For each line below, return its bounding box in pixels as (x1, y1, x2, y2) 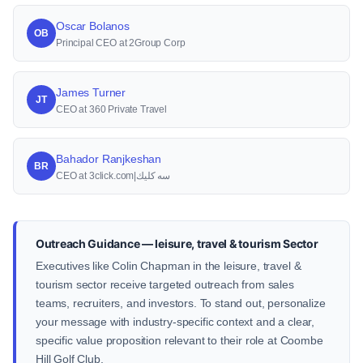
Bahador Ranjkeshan (56, 152, 162, 165)
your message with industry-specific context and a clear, (36, 315, 315, 328)
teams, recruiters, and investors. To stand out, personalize (36, 297, 326, 310)
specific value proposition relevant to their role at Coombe (36, 334, 323, 347)
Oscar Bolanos (56, 19, 130, 32)
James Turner (56, 86, 126, 99)
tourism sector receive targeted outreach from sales (36, 278, 294, 291)
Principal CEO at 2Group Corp (56, 37, 186, 49)
